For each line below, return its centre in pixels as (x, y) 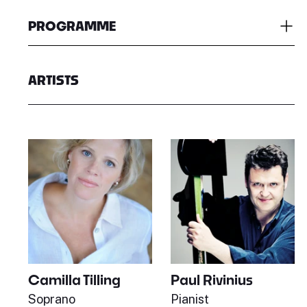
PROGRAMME (72, 26)
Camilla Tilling (74, 280)
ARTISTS (53, 81)
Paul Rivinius (211, 279)
